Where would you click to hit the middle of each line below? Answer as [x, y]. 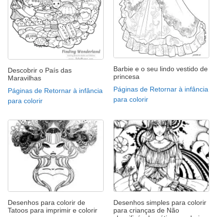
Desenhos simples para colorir [160, 203]
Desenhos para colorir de [46, 203]
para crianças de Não [146, 210]
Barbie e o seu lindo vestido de [161, 69]
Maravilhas [24, 78]
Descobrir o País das [40, 70]
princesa [126, 76]
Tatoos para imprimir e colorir [53, 210]
